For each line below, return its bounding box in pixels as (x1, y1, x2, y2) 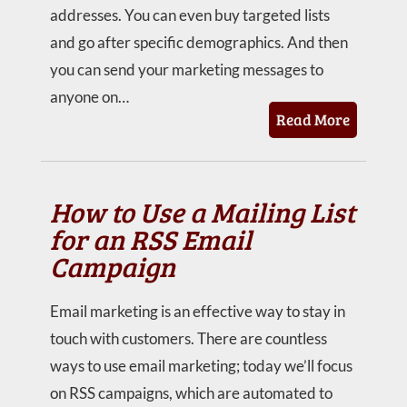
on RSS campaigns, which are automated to (49, 383, 333, 402)
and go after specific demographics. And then (49, 33, 348, 52)
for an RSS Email (49, 221, 252, 257)
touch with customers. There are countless (49, 329, 327, 348)
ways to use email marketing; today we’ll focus (49, 356, 352, 375)
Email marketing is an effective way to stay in (49, 302, 345, 321)
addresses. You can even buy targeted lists (49, 5, 330, 25)
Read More (276, 109, 351, 130)
